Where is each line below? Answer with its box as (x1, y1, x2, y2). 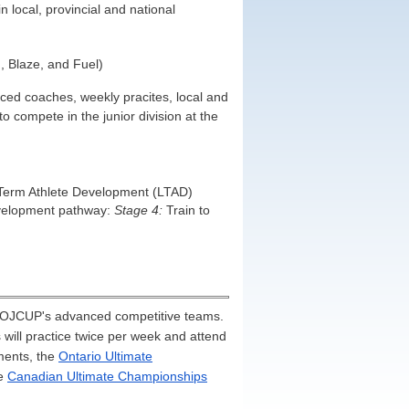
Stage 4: (114, 202, 166, 217)
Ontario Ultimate (58, 348, 152, 363)
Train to (166, 202, 210, 217)
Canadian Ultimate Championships (7, 368, 207, 383)
